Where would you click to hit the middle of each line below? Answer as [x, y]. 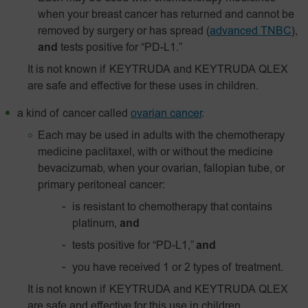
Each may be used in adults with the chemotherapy [161, 136]
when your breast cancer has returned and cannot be [166, 15]
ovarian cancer [166, 114]
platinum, [96, 224]
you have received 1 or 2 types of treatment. [178, 268]
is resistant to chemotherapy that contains [172, 208]
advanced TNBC [251, 32]
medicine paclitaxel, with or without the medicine [155, 153]
